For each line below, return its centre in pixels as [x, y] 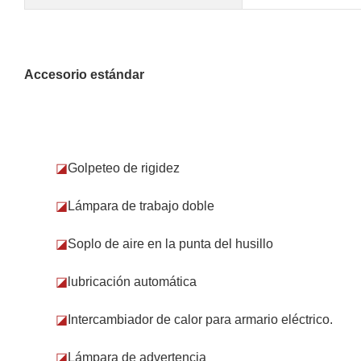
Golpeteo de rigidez [124, 168]
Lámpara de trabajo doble [141, 205]
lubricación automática [133, 281]
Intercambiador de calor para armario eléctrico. [201, 319]
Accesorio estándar [84, 74]
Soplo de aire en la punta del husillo [171, 243]
